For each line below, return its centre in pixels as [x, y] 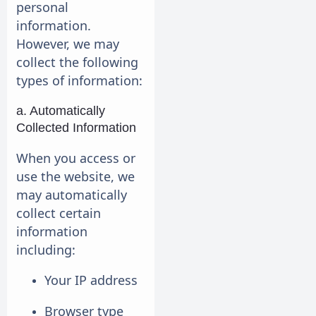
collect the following [77, 62]
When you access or [76, 158]
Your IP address [91, 280]
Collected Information [76, 128]
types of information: [79, 80]
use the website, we [75, 176]
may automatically [72, 194]
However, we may [68, 43]
